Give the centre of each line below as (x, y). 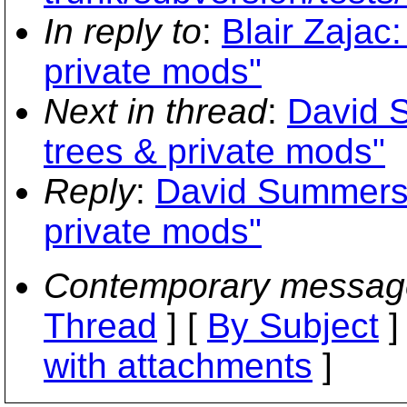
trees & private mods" (214, 151)
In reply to (123, 31)
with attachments (178, 365)
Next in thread (155, 111)
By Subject (293, 325)
